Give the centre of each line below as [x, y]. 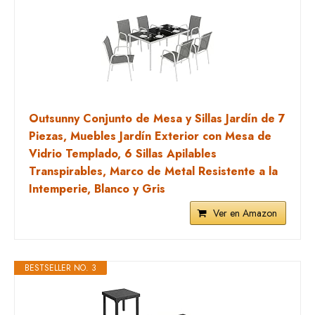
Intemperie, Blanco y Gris [97, 189]
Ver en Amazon [245, 213]
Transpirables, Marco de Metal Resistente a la [153, 171]
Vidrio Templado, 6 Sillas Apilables [123, 154]
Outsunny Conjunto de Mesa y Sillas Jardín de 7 [157, 118]
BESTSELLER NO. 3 [60, 268]
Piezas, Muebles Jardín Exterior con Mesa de [150, 136]
